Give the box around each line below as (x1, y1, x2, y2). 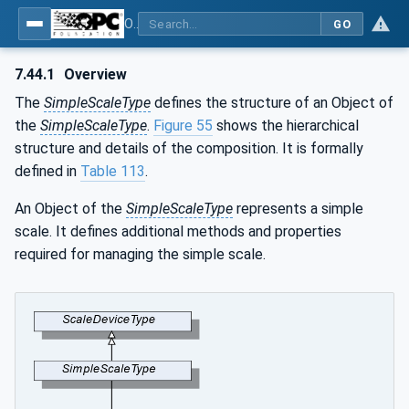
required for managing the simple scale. (15, 246, 266, 263)
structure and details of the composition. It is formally (15, 140, 363, 157)
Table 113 (80, 163, 145, 180)
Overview (60, 66, 128, 83)
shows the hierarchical (213, 117, 359, 134)
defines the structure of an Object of (151, 94, 393, 111)
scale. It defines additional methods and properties (15, 223, 341, 240)
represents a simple (233, 200, 363, 217)
